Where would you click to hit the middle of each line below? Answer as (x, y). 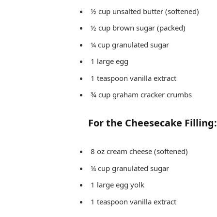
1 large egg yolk (117, 185)
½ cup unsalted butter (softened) (145, 11)
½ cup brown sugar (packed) (138, 28)
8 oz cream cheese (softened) (139, 151)
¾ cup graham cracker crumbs (141, 95)
